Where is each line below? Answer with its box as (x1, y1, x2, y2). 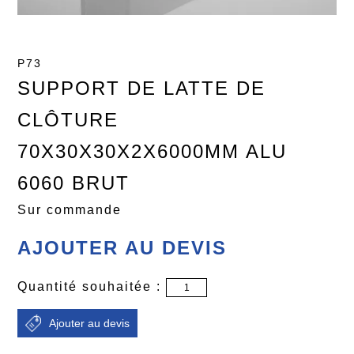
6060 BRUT (17, 171, 130, 194)
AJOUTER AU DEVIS (17, 236, 228, 258)
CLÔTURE (17, 108, 119, 130)
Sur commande (17, 202, 122, 217)
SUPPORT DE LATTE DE (17, 77, 266, 99)
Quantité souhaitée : (17, 279, 167, 293)
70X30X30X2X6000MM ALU (17, 140, 288, 162)
